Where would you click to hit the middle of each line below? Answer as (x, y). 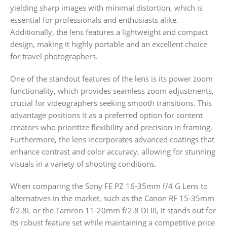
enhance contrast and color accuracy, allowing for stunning (113, 152)
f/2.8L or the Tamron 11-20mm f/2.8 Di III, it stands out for (113, 211)
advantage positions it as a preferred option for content (106, 115)
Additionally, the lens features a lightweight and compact (109, 32)
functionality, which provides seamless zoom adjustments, (112, 91)
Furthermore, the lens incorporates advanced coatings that (112, 140)
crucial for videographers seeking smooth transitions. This (111, 103)
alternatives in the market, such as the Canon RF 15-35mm (112, 198)
